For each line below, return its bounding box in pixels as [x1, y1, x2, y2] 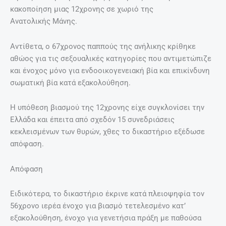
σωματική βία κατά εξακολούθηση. [10, 78, 131, 87]
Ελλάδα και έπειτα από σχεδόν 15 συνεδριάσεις [10, 115, 175, 125]
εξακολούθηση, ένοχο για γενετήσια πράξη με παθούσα [10, 213, 201, 223]
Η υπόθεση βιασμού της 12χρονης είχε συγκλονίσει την [10, 103, 204, 112]
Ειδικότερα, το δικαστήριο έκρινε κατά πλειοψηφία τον [10, 189, 204, 199]
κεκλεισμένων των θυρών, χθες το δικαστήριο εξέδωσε [10, 127, 205, 137]
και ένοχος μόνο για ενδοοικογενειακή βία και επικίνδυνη [10, 66, 210, 75]
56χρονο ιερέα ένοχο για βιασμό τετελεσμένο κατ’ [10, 201, 186, 211]
